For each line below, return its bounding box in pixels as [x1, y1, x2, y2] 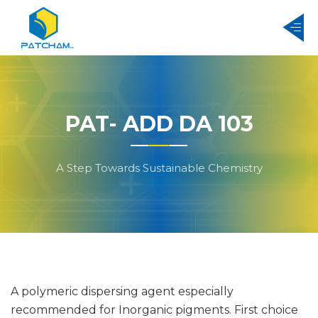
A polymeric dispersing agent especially [11, 284, 234, 298]
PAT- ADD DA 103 [65, 111, 253, 138]
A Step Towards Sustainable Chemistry [55, 161, 263, 175]
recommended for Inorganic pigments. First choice [11, 302, 298, 317]
